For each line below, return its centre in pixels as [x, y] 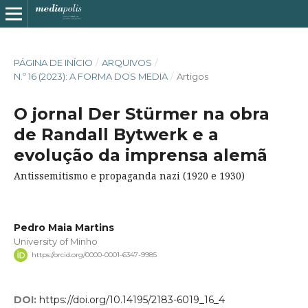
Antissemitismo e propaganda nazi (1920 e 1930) [129, 175]
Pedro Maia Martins [64, 227]
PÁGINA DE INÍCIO [53, 62]
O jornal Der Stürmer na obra [141, 113]
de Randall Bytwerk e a [116, 134]
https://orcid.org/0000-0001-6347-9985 [94, 255]
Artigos [192, 76]
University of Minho [55, 241]
